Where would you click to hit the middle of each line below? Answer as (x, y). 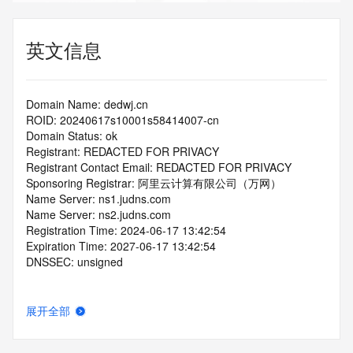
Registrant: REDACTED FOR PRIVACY (123, 151)
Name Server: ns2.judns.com (98, 214)
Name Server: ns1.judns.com (98, 199)
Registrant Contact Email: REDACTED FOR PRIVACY (159, 167)
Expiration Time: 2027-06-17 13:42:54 (121, 246)
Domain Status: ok (72, 136)
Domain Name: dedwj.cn (87, 104)
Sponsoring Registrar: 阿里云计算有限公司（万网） (154, 183)
